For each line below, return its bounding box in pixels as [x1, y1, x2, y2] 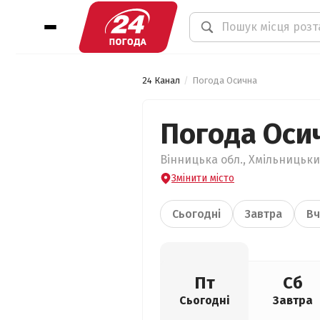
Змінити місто [171, 172, 234, 184]
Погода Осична [192, 75, 257, 86]
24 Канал [142, 75, 180, 86]
